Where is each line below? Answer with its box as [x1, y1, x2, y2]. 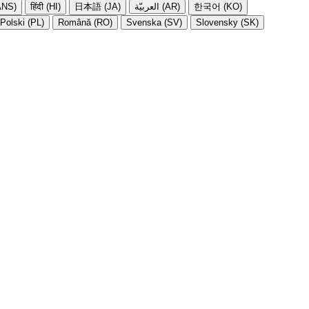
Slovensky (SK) [196, 17, 259, 28]
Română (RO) [58, 17, 112, 28]
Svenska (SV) [126, 17, 182, 28]
